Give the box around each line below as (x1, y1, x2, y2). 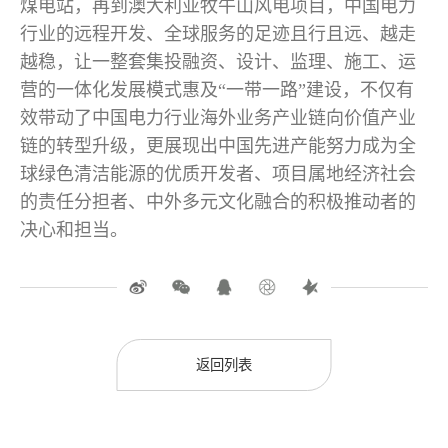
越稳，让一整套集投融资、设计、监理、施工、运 (19, 51, 416, 72)
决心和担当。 (19, 219, 128, 240)
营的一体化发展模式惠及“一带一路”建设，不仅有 (19, 79, 414, 100)
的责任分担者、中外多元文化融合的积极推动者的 (19, 191, 416, 212)
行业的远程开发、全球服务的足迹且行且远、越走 (19, 23, 416, 44)
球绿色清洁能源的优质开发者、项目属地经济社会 (19, 163, 416, 184)
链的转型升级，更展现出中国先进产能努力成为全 (19, 135, 416, 156)
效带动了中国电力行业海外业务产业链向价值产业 (19, 107, 416, 128)
